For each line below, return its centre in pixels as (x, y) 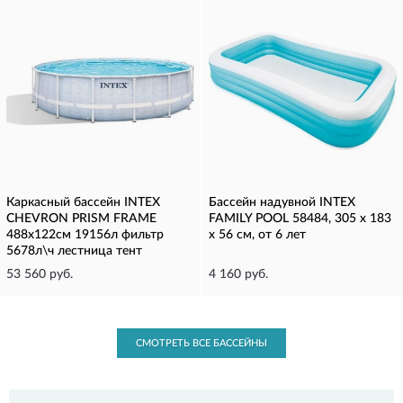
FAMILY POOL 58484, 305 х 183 (300, 219)
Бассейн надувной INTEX (282, 202)
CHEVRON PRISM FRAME (81, 219)
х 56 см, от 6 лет (257, 235)
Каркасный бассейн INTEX (83, 202)
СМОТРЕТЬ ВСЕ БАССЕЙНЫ (201, 343)
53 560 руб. (40, 274)
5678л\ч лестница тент (74, 251)
